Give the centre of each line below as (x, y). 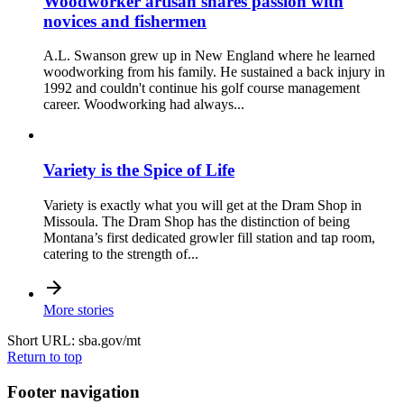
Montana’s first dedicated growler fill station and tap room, (209, 237)
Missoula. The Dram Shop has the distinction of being (197, 221)
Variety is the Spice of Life (139, 170)
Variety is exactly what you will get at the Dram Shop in (202, 205)
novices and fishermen (125, 21)
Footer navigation (73, 391)
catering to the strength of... (121, 253)
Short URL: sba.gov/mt (74, 340)
